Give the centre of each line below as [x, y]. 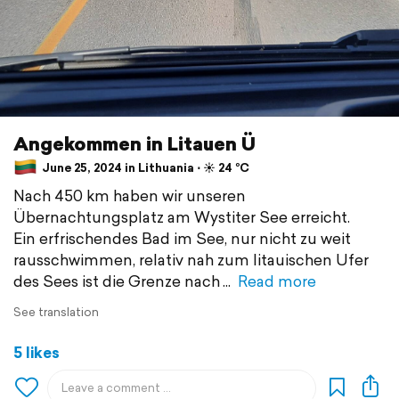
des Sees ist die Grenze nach [117, 281]
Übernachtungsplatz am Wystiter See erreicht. [182, 217]
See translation [56, 313]
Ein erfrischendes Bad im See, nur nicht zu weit [182, 239]
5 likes [37, 353]
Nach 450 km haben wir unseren [130, 196]
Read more [277, 281]
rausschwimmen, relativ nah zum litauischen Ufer [191, 260]
